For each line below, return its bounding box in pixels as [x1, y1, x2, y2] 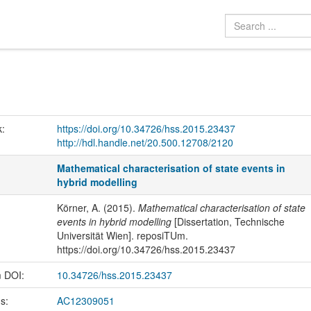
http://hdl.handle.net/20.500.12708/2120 [56, 135, 233, 149]
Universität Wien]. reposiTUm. [56, 228, 188, 242]
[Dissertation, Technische [171, 214, 285, 228]
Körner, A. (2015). [56, 200, 138, 215]
